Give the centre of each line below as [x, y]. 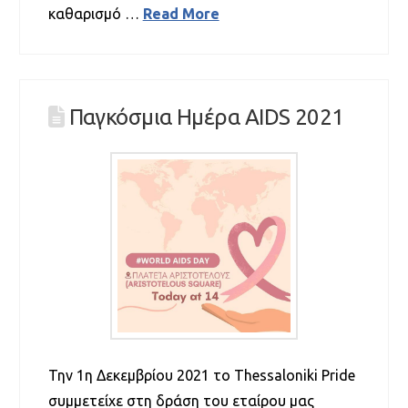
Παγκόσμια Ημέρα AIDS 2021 [206, 117]
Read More [181, 13]
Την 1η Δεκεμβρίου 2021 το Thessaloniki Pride [201, 375]
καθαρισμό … [95, 13]
